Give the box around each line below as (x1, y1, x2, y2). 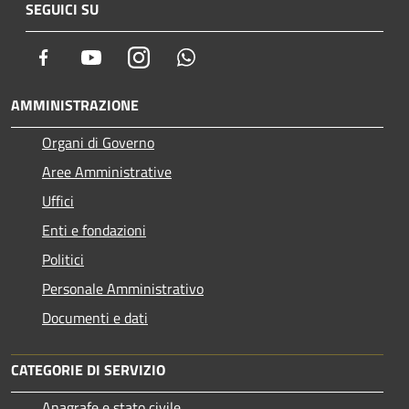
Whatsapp (196, 46, 258, 68)
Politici (42, 248, 84, 271)
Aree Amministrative (42, 161, 172, 184)
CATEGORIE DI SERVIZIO (11, 359, 165, 382)
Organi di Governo (42, 131, 154, 154)
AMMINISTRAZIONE (11, 94, 139, 117)
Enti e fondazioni (42, 219, 146, 242)
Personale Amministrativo (42, 278, 204, 300)
